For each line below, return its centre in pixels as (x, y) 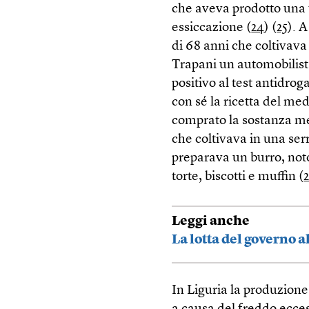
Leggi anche (211, 221)
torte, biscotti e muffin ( (238, 177)
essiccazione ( (212, 28)
